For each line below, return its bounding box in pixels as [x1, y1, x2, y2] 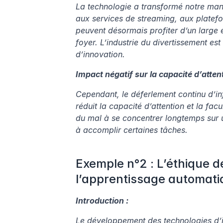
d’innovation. [76, 49, 125, 60]
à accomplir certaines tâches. [76, 125, 188, 135]
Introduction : [76, 196, 128, 206]
